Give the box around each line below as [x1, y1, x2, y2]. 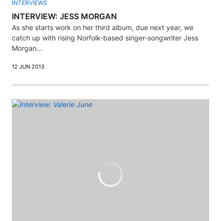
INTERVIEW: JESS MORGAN [12, 11, 117, 21]
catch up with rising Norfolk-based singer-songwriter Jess [12, 33, 198, 42]
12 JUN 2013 [12, 63, 44, 70]
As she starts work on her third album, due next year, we [12, 23, 193, 32]
